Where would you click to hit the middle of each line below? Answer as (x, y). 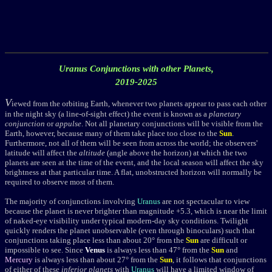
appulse (68, 124)
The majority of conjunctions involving (71, 202)
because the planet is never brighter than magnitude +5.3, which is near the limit (136, 211)
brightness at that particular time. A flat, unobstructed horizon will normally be (133, 172)
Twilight (234, 221)
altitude (92, 153)
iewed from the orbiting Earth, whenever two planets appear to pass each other (139, 104)
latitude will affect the (42, 153)
